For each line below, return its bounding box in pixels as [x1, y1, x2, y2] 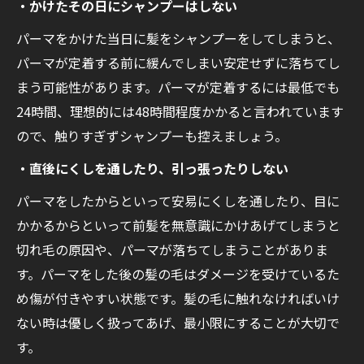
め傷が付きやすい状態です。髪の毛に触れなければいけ [16, 288, 340, 309]
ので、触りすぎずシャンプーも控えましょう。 [16, 126, 288, 146]
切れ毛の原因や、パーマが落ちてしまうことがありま [16, 240, 328, 260]
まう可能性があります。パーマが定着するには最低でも [16, 77, 340, 97]
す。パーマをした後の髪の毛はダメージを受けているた [16, 264, 340, 284]
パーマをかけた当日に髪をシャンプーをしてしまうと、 [16, 28, 340, 49]
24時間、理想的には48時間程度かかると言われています [16, 102, 344, 122]
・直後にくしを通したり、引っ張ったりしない [16, 158, 288, 179]
